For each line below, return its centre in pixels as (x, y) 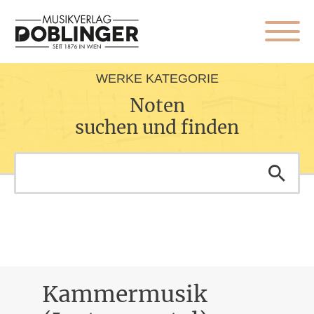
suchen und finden (157, 127)
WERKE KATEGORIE (157, 78)
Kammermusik (124, 294)
